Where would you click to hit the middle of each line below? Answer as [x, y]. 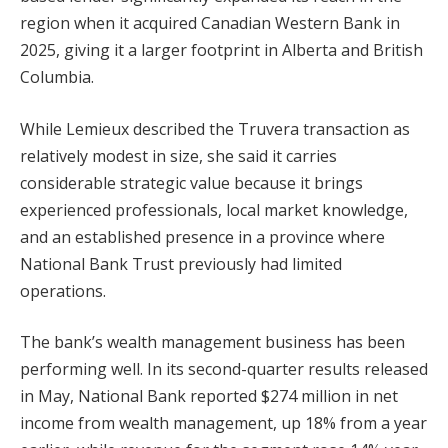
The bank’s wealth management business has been [212, 342]
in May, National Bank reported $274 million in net [209, 396]
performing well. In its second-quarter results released [224, 369]
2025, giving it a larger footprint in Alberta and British [221, 50]
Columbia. [57, 77]
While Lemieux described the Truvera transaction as [215, 128]
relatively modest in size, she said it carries [178, 155]
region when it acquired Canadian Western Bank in [210, 23]
